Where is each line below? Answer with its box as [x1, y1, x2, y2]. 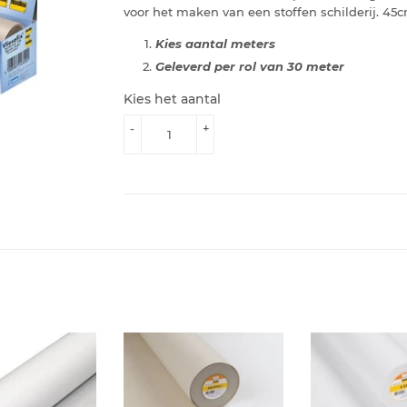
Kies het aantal [124, 90, 221, 107]
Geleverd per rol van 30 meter [155, 58, 344, 74]
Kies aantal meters [155, 35, 275, 51]
